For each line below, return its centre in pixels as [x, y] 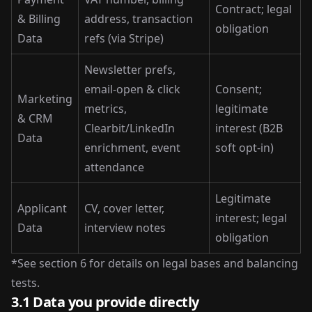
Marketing [45, 99]
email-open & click [132, 89]
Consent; [239, 89]
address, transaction [139, 19]
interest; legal [251, 218]
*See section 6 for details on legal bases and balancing [155, 263]
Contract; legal [253, 9]
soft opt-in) [244, 148]
